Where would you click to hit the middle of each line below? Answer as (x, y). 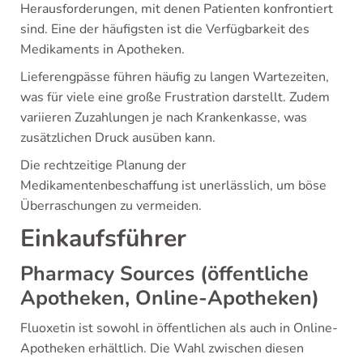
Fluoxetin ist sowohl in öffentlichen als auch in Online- (179, 328)
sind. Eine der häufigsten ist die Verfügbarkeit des (165, 29)
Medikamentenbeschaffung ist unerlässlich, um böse (173, 186)
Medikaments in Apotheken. (102, 49)
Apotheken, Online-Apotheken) (170, 298)
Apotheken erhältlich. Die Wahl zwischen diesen (162, 348)
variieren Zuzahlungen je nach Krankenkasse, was (164, 117)
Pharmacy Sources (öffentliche (164, 274)
